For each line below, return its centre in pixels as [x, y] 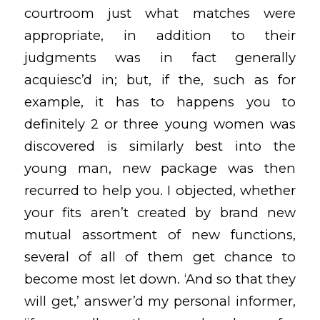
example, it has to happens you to [160, 101]
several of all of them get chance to [160, 256]
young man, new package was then [160, 168]
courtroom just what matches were [160, 13]
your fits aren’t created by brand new [160, 212]
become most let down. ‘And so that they [160, 279]
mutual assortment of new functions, [160, 234]
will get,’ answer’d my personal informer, [160, 301]
